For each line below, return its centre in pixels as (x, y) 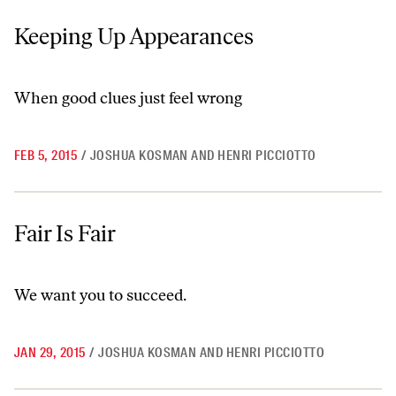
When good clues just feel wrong (128, 98)
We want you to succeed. (100, 295)
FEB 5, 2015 (46, 156)
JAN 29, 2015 (50, 353)
